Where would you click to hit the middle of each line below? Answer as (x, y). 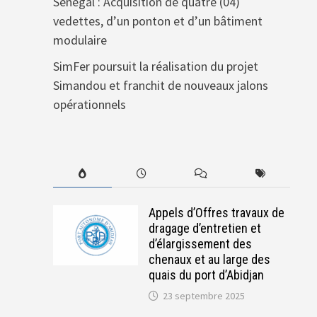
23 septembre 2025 (203, 296)
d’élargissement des (200, 244)
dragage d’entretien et (204, 229)
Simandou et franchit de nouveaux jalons (160, 86)
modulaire (80, 40)
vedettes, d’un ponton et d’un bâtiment (157, 21)
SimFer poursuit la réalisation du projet (155, 67)
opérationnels (89, 105)
